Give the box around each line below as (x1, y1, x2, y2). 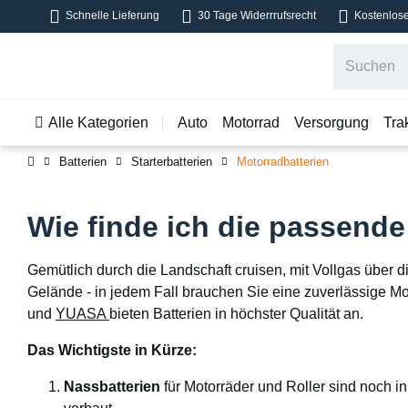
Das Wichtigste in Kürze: (27, 342, 197, 358)
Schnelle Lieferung (66, 9, 159, 22)
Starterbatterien (131, 155, 212, 168)
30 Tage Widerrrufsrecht (198, 9, 316, 22)
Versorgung (294, 115, 369, 130)
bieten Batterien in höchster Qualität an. (109, 306, 363, 321)
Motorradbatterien (237, 155, 329, 168)
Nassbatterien (64, 379, 160, 394)
